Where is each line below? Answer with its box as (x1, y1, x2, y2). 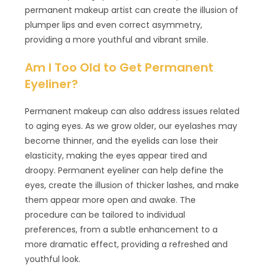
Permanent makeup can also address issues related (25, 105, 240, 117)
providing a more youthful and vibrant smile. (25, 33, 209, 46)
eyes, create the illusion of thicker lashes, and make (25, 179, 240, 191)
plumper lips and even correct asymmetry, (25, 18, 203, 31)
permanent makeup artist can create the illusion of (25, 4, 239, 16)
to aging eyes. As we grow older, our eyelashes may (25, 119, 238, 132)
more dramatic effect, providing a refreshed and (25, 238, 228, 250)
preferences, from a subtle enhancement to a (25, 223, 218, 235)
